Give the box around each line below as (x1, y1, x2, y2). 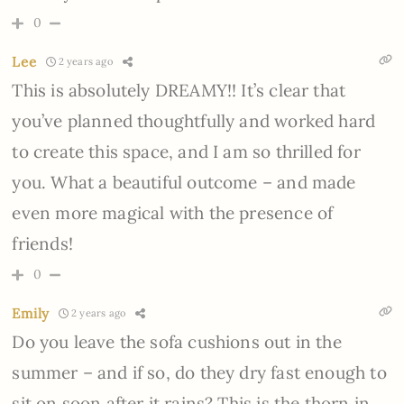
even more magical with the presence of (12, 201, 334, 224)
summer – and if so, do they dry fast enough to (12, 361, 387, 383)
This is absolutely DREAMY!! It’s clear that (12, 78, 346, 101)
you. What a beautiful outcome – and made (12, 170, 356, 193)
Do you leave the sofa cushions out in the (12, 330, 342, 353)
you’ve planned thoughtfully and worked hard (12, 109, 376, 132)
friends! (12, 232, 73, 254)
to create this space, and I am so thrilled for (12, 140, 361, 162)
